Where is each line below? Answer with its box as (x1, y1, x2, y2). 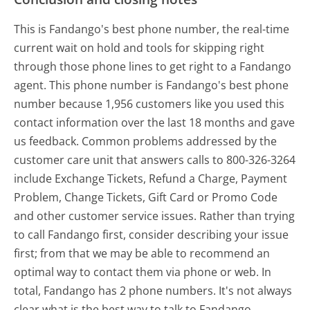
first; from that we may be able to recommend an (14, 245, 271, 261)
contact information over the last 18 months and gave (14, 114, 295, 130)
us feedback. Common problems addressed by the (14, 133, 277, 149)
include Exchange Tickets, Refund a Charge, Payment (14, 170, 288, 186)
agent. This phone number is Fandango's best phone (14, 77, 289, 93)
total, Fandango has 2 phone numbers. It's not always (14, 282, 293, 298)
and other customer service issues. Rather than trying (14, 208, 295, 224)
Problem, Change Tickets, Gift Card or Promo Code (14, 189, 278, 205)
